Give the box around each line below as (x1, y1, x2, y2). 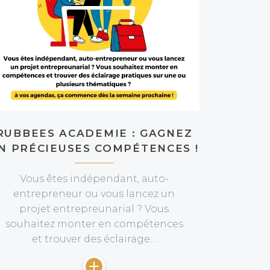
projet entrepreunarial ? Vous (19, 203, 169, 215)
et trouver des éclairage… (31, 233, 157, 245)
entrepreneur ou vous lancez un (13, 188, 175, 199)
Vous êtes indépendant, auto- (19, 173, 169, 184)
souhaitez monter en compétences (5, 218, 183, 230)
